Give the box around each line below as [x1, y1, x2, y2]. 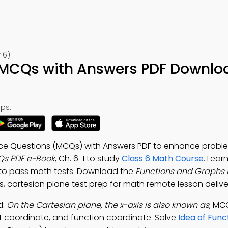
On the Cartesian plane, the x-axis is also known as [7, 199, 209, 211]
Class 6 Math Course [122, 153, 204, 164]
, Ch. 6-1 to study [55, 153, 122, 164]
